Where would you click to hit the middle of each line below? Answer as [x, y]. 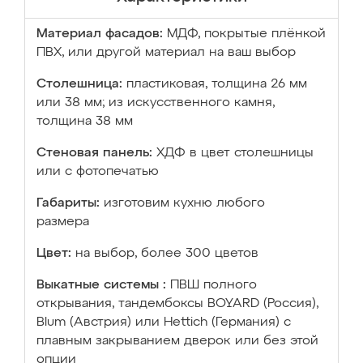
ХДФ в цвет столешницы [235, 153]
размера [63, 222]
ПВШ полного [214, 285]
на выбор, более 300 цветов [167, 254]
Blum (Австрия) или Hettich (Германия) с [164, 322]
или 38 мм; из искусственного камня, [156, 103]
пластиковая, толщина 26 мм [217, 84]
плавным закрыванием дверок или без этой [177, 341]
